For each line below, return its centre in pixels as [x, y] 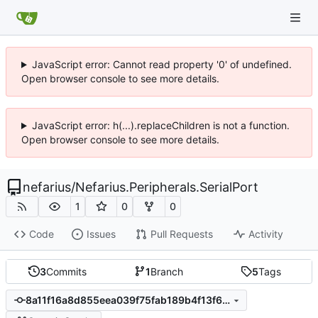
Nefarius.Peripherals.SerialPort [167, 187]
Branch [167, 271]
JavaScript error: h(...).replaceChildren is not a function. [160, 125]
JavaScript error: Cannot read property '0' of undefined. [161, 64]
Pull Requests [181, 234]
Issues [101, 234]
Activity [265, 234]
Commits [66, 271]
